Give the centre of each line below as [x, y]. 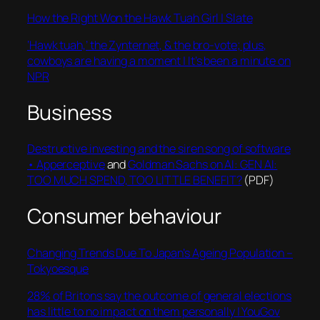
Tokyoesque [58, 268]
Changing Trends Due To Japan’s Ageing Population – [160, 252]
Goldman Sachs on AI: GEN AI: [203, 165]
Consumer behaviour [125, 216]
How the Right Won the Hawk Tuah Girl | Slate [140, 17]
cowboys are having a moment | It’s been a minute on [159, 60]
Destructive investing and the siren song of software [159, 149]
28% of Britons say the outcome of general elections [159, 295]
